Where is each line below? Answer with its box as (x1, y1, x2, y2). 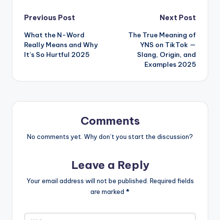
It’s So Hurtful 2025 (24, 50, 89, 59)
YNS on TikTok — (140, 40, 196, 50)
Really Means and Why (24, 40, 98, 50)
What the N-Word (24, 30, 84, 40)
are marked (90, 187, 126, 195)
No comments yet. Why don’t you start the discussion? (27, 133, 193, 141)
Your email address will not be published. (26, 176, 148, 185)
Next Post (160, 13, 196, 23)
